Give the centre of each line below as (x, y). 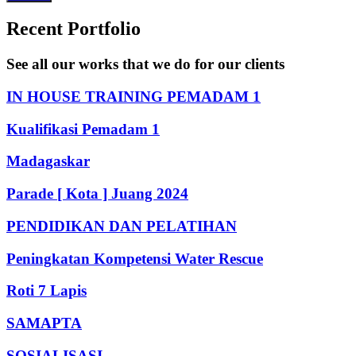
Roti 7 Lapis (46, 291)
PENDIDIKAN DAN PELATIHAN (122, 226)
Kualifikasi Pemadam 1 (83, 129)
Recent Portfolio (74, 29)
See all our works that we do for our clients (145, 64)
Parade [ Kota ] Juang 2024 (97, 194)
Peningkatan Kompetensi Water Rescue (135, 258)
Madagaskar (48, 161)
